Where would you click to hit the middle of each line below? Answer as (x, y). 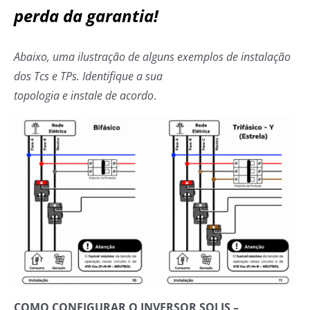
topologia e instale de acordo (84, 95)
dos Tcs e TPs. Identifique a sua (88, 76)
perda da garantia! (86, 15)
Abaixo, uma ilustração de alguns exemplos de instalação (152, 56)
